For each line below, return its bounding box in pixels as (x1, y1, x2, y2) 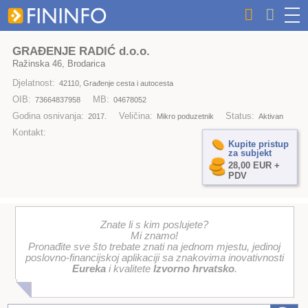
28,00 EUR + (228, 160, 280, 171)
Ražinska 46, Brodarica (12, 58, 105, 69)
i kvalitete (105, 263, 153, 275)
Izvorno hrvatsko (153, 263, 234, 275)
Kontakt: (12, 127, 46, 138)
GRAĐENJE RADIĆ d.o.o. (12, 44, 150, 58)
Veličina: (118, 111, 153, 122)
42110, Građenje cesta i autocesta (59, 79, 174, 88)
